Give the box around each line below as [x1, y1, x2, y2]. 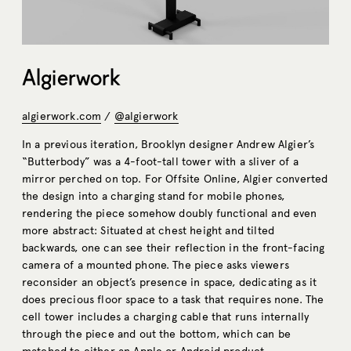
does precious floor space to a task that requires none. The [22, 292, 324, 306]
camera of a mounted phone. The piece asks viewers [22, 258, 289, 272]
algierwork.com [22, 109, 102, 123]
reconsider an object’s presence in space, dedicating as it [22, 275, 317, 289]
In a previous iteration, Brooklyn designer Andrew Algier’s [22, 137, 315, 151]
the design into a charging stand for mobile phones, [22, 189, 285, 203]
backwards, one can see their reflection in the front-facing [22, 241, 325, 255]
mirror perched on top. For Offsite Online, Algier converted [22, 172, 328, 186]
